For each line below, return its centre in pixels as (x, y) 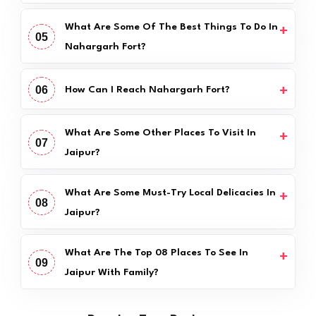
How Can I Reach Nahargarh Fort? (147, 89)
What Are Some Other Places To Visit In (160, 132)
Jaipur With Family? (111, 272)
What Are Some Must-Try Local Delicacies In (170, 192)
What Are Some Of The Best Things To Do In (171, 26)
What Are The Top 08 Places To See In (156, 252)
